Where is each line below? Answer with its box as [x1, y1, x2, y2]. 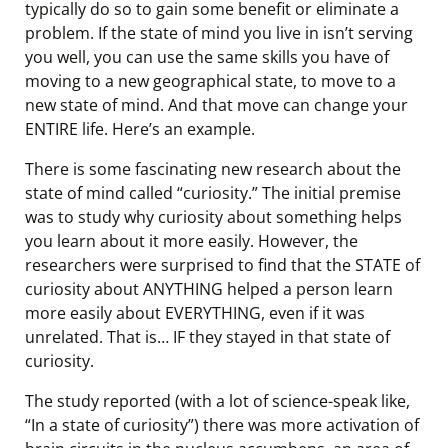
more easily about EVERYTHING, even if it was [25, 302, 365, 324]
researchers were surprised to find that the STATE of [25, 254, 420, 276]
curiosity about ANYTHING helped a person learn [25, 278, 393, 300]
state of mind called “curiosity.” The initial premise [25, 182, 401, 204]
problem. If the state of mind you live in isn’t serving [25, 22, 413, 44]
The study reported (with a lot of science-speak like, [25, 390, 410, 412]
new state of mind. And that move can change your [25, 94, 408, 116]
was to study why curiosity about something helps [25, 206, 402, 228]
